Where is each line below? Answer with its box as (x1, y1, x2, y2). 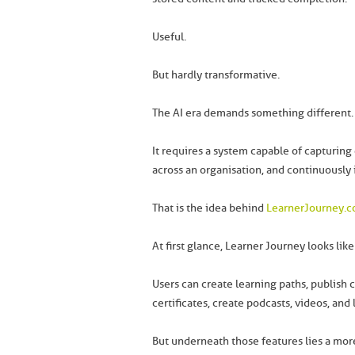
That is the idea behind (152, 201, 266, 215)
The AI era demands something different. (152, 106, 353, 120)
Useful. (152, 30, 186, 44)
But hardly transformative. (152, 68, 280, 82)
